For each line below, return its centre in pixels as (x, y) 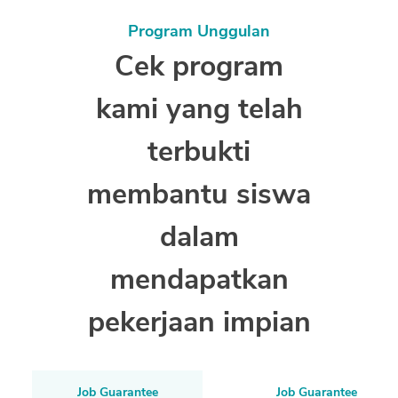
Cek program (199, 67)
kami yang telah (199, 109)
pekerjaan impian (199, 322)
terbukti (199, 152)
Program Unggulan (199, 32)
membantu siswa (199, 195)
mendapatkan (199, 280)
